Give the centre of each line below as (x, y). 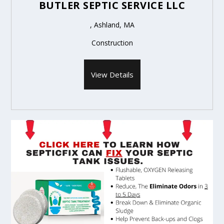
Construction (112, 42)
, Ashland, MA (112, 24)
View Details (112, 74)
